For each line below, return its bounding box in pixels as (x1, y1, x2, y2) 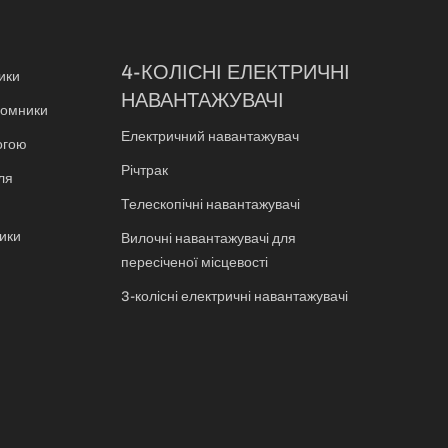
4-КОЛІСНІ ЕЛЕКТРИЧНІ (121, 60, 350, 85)
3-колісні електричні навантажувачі (121, 288, 348, 306)
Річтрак (121, 162, 168, 180)
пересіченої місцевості (121, 254, 268, 272)
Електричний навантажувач (121, 128, 299, 146)
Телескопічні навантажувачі (121, 196, 300, 214)
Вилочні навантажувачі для (121, 230, 296, 248)
